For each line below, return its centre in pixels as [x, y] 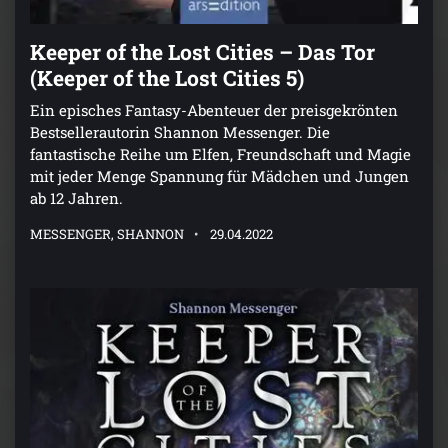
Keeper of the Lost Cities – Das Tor [202, 52]
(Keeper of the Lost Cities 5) [167, 78]
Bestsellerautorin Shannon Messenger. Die [180, 132]
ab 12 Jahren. [76, 198]
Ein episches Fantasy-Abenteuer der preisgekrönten [214, 110]
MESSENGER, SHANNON [107, 234]
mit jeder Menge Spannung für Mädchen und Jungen [219, 176]
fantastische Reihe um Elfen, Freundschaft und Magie [220, 154]
